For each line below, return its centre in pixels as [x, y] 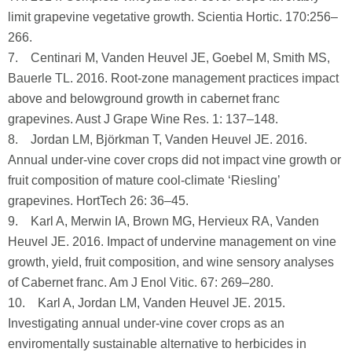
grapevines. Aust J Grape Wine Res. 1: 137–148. [143, 119]
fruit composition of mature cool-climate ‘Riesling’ [144, 180]
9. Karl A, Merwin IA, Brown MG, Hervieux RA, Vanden [163, 221]
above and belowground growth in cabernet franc [144, 98]
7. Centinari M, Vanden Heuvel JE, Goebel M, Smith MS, [169, 57]
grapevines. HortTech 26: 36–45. [98, 200]
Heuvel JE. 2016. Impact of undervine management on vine [172, 241]
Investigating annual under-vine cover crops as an [146, 323]
